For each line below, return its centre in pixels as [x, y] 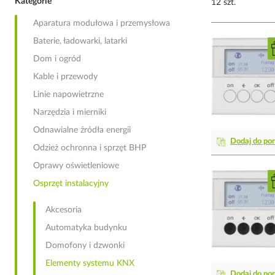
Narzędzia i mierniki [70, 112]
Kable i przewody [65, 77]
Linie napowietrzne [68, 95]
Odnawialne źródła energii [82, 130]
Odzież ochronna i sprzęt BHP [90, 148]
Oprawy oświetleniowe [76, 166]
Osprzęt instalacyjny [71, 184]
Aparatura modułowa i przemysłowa [102, 23]
